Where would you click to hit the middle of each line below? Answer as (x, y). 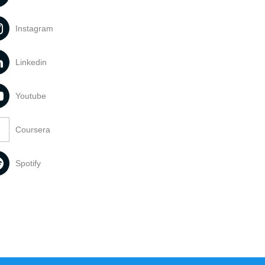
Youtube (31, 96)
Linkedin (31, 62)
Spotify (28, 163)
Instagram (35, 28)
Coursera (33, 130)
